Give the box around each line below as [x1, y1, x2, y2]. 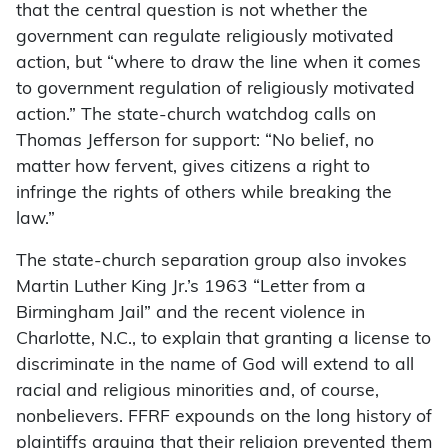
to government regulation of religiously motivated [16, 81, 415, 99]
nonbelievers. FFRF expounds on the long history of [16, 409, 432, 427]
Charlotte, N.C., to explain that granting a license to [16, 331, 431, 349]
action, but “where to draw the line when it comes [16, 55, 421, 73]
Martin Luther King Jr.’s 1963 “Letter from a [16, 279, 366, 297]
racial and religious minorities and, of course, [16, 383, 379, 401]
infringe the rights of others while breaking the [16, 185, 392, 203]
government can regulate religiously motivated [16, 29, 394, 47]
